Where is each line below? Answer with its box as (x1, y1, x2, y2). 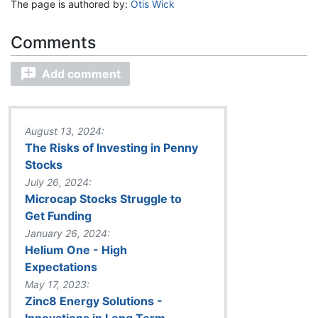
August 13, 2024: (25, 124, 104, 137)
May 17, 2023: (25, 278, 89, 290)
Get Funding (25, 208, 92, 223)
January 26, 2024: (25, 226, 110, 239)
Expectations (25, 259, 97, 274)
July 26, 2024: (25, 175, 92, 188)
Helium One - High (25, 242, 127, 257)
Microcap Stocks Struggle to (25, 191, 182, 206)
